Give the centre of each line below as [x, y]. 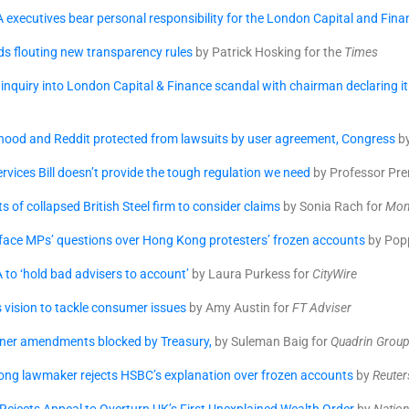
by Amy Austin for [239, 308]
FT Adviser [322, 308]
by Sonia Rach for [334, 206]
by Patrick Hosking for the [268, 52]
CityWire [335, 274]
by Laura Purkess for [251, 274]
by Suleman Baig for [271, 341]
